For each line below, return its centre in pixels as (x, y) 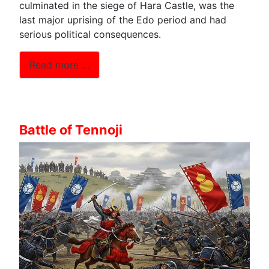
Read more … (59, 65)
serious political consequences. (90, 35)
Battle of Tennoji (71, 129)
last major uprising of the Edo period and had (123, 20)
